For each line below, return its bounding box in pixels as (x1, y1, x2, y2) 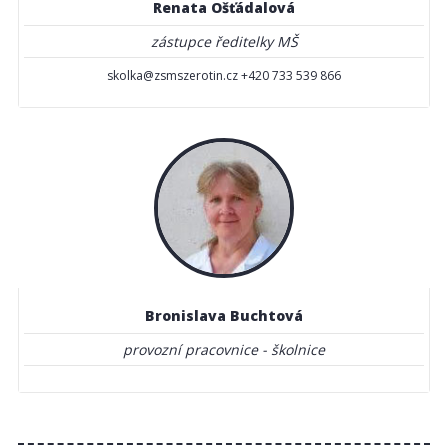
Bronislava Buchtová (145, 305, 303, 325)
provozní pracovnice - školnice (123, 339, 325, 359)
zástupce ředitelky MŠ (150, 31, 298, 51)
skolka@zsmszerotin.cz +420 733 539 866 (107, 66, 341, 84)
